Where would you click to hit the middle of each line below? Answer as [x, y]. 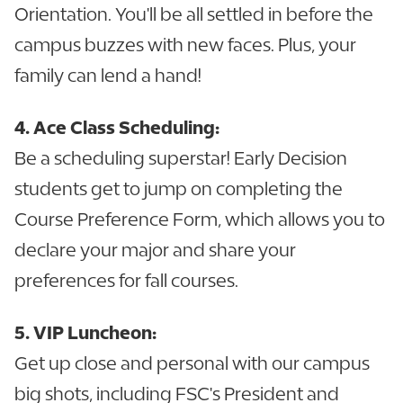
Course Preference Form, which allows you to [200, 219]
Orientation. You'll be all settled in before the [194, 13]
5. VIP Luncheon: [85, 332]
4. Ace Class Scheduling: [117, 127]
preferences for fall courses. [126, 280]
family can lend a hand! [108, 75]
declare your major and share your [155, 249]
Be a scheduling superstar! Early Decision [181, 157]
